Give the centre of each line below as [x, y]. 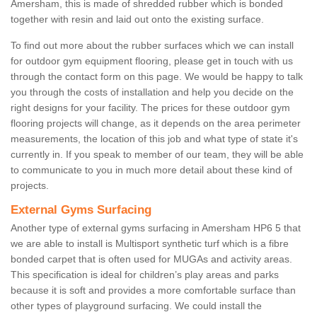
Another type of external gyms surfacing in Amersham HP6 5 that [156, 228]
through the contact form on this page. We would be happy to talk [157, 77]
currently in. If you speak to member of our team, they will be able [157, 155]
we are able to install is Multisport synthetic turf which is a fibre [150, 244]
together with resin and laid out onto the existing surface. [137, 19]
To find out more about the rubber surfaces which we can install [152, 46]
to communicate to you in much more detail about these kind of [151, 170]
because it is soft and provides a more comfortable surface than [153, 290]
